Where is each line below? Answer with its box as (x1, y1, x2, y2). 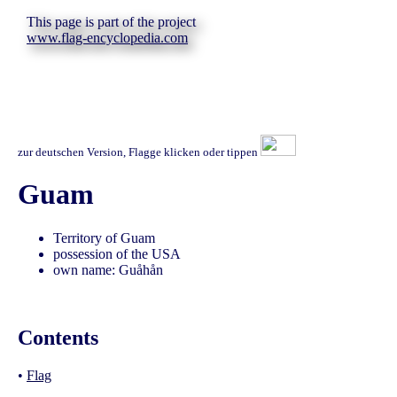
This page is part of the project (27, 14, 196, 29)
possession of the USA (53, 245, 181, 261)
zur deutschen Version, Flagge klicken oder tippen (18, 145, 261, 159)
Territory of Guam (53, 230, 155, 245)
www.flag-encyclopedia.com (27, 30, 188, 45)
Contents (18, 325, 98, 349)
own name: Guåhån (53, 261, 163, 277)
